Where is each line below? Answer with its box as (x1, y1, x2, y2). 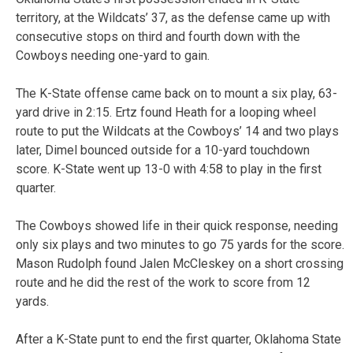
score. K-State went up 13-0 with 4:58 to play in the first (16, 162, 321, 177)
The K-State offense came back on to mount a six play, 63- (16, 86, 337, 102)
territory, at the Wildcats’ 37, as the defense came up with (16, 10, 330, 26)
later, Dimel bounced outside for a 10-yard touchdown (16, 143, 310, 158)
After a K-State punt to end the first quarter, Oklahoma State (16, 332, 341, 347)
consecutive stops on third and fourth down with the (16, 29, 300, 45)
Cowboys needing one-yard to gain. (16, 48, 210, 64)
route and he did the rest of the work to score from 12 (16, 275, 310, 291)
